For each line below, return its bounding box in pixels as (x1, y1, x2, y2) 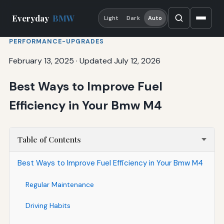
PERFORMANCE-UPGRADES (8, 37, 104, 45)
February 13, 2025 (8, 55, 74, 66)
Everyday (12, 12, 51, 24)
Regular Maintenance (25, 179, 94, 189)
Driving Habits (25, 200, 70, 210)
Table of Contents (17, 134, 81, 144)
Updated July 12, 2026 (79, 55, 160, 66)
